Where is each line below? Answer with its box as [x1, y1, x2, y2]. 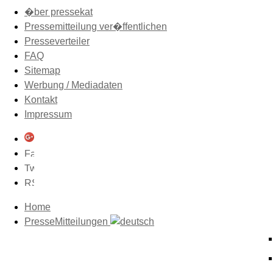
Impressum [24, 109, 72, 119]
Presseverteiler [24, 36, 90, 46]
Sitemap [24, 65, 60, 76]
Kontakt [24, 94, 57, 105]
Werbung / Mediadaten [24, 80, 122, 90]
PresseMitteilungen [24, 216, 110, 227]
